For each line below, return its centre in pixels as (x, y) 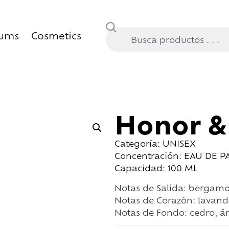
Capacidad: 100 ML (156, 168)
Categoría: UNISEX (155, 143)
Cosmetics (56, 35)
